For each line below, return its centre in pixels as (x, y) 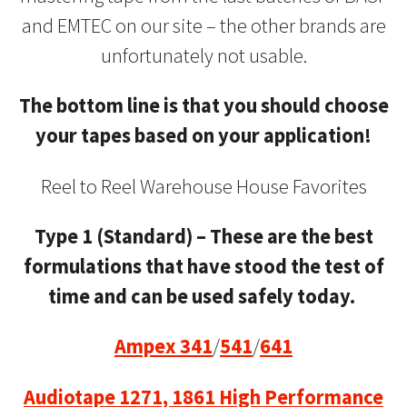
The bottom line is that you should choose (203, 106)
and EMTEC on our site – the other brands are (203, 25)
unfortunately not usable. (203, 55)
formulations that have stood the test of (203, 266)
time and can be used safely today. (203, 296)
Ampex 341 (164, 347)
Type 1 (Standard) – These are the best (203, 236)
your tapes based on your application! (203, 136)
